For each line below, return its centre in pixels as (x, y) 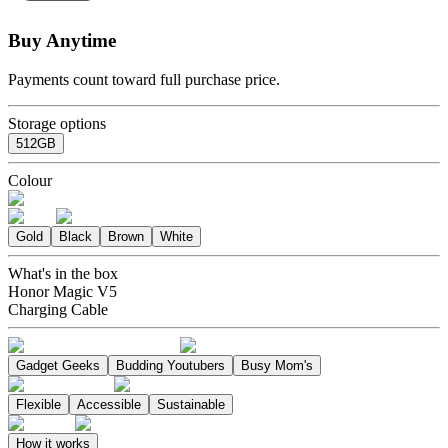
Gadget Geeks (58, 365)
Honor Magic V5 (62, 291)
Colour (30, 180)
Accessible (109, 404)
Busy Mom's (277, 365)
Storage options (57, 123)
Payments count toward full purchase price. (144, 79)
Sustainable (191, 404)
